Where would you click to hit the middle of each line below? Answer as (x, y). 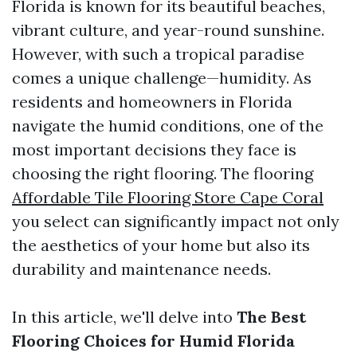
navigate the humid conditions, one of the (168, 126)
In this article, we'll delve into (124, 317)
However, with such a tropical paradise (158, 54)
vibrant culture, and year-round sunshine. (168, 30)
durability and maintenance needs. (141, 269)
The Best (271, 317)
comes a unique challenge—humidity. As (162, 78)
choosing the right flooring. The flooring (163, 173)
